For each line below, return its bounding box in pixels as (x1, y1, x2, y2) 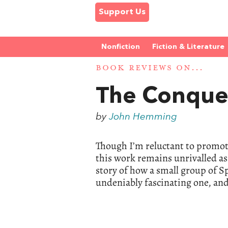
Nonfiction (101, 43, 140, 50)
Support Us (99, 8, 146, 16)
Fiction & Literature (152, 43, 224, 50)
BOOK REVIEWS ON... (96, 63, 204, 74)
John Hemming (109, 111, 178, 122)
